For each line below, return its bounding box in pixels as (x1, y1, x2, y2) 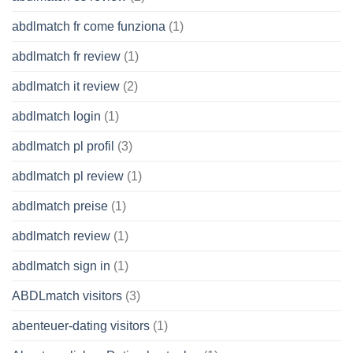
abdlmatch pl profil (12, 139, 114, 154)
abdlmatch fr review (12, 50, 121, 64)
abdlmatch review (12, 229, 110, 243)
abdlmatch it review (12, 80, 120, 94)
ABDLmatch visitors (12, 289, 122, 303)
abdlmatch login (12, 110, 101, 124)
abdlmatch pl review (12, 169, 124, 184)
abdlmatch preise (12, 199, 108, 214)
